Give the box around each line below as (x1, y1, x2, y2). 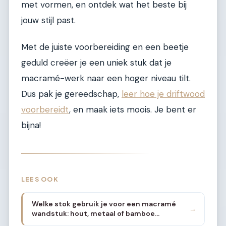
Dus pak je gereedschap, (21, 88, 122, 100)
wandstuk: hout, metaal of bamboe (31, 209, 155, 218)
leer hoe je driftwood (122, 88, 205, 100)
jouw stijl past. (21, 14, 76, 26)
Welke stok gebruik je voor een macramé (31, 199, 176, 209)
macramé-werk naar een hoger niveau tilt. (21, 73, 191, 84)
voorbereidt (21, 104, 69, 116)
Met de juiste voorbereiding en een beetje (21, 41, 189, 53)
